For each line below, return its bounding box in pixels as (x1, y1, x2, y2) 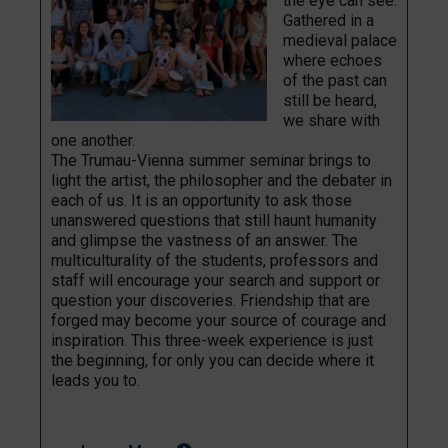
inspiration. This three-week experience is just (51, 330, 373, 350)
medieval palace (283, 30, 397, 50)
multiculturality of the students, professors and (51, 250, 378, 270)
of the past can (283, 70, 387, 90)
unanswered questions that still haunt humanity (51, 210, 377, 230)
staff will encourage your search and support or (51, 270, 380, 290)
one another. (51, 130, 135, 150)
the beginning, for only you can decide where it (51, 350, 374, 370)
